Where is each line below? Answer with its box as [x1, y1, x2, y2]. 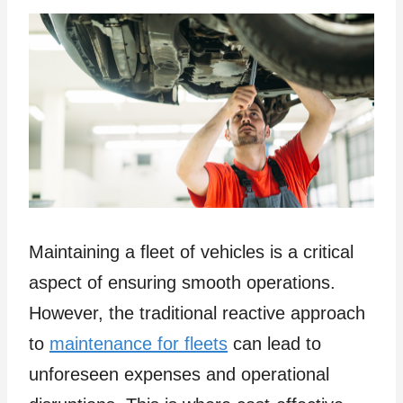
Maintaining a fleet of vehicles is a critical [29, 242, 354, 263]
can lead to [228, 334, 321, 354]
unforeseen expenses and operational [29, 364, 329, 385]
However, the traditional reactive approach [29, 303, 365, 324]
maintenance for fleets [49, 334, 228, 354]
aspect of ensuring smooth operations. [29, 273, 336, 293]
